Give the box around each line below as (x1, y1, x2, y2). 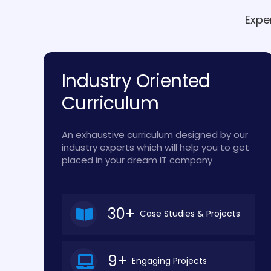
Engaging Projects (127, 255, 207, 267)
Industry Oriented (62, 68, 211, 94)
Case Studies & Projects (135, 207, 240, 220)
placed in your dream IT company (62, 153, 212, 166)
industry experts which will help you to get (62, 140, 249, 154)
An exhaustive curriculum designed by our (62, 128, 248, 141)
